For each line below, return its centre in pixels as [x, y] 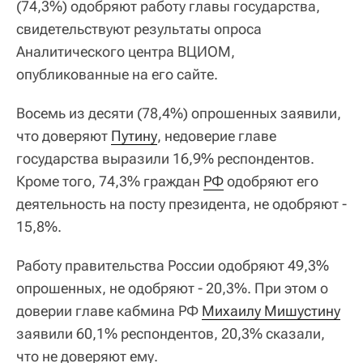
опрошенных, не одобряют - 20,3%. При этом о [172, 288]
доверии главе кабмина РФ [109, 310]
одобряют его [271, 181]
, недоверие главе [217, 135]
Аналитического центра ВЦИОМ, [126, 51]
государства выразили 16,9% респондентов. [165, 158]
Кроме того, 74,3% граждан [110, 181]
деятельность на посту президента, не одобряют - [181, 203]
